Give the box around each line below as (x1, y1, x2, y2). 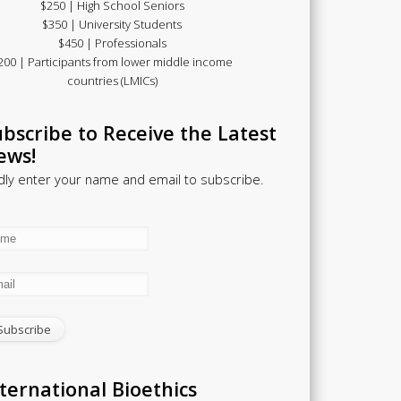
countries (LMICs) (66, 73, 158, 90)
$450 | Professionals (57, 35, 166, 52)
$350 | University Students (42, 16, 183, 33)
